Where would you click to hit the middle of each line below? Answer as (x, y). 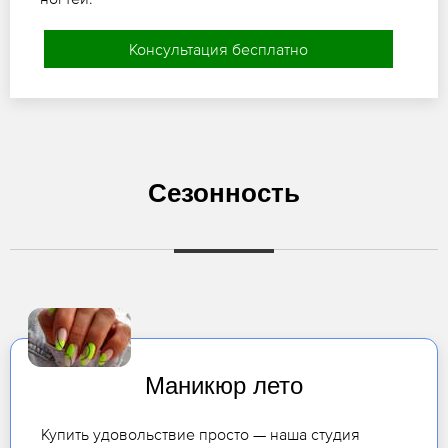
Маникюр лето (224, 386)
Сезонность (224, 193)
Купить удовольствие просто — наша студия (200, 434)
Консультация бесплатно (218, 49)
